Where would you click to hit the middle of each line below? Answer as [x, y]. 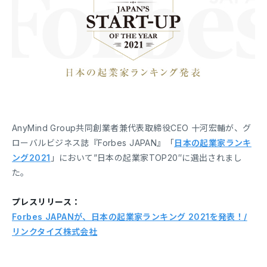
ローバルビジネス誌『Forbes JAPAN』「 [93, 143]
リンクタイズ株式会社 [55, 232]
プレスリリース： [46, 202]
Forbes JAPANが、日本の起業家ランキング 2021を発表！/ [130, 217]
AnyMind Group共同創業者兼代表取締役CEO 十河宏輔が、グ [132, 128]
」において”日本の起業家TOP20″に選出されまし [146, 158]
